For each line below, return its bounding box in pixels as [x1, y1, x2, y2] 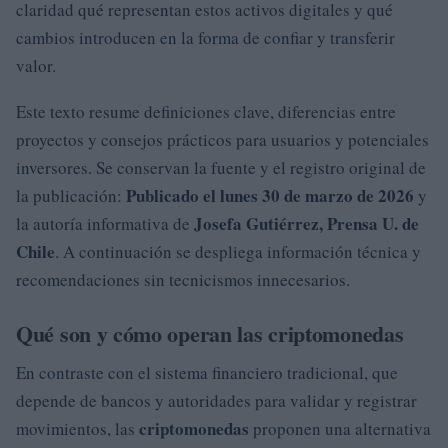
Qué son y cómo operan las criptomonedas [16, 316, 404, 350]
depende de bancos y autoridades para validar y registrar [16, 388, 417, 412]
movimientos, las [16, 416, 139, 440]
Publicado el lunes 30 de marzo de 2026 [126, 182, 414, 208]
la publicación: [16, 183, 126, 207]
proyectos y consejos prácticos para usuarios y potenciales [16, 127, 429, 151]
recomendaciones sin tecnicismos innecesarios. [16, 267, 350, 291]
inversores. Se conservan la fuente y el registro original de [16, 155, 426, 179]
